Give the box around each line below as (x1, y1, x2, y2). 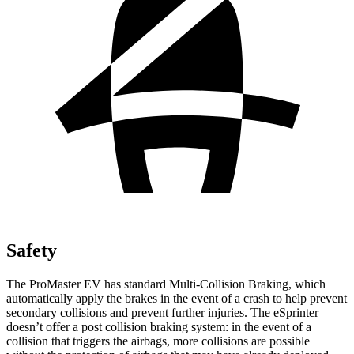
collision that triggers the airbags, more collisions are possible (6, 333, 310, 348)
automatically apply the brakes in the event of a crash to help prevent (6, 291, 347, 305)
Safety (6, 239, 57, 261)
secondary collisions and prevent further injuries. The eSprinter (6, 305, 318, 319)
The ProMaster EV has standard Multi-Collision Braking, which (6, 277, 326, 291)
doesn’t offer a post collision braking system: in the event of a (6, 319, 311, 333)
